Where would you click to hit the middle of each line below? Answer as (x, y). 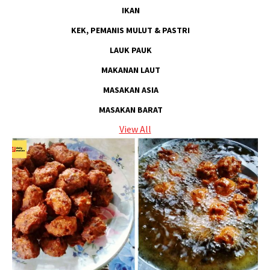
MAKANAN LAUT (130, 70)
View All (135, 129)
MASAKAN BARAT (130, 109)
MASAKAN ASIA (130, 89)
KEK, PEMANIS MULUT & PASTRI (130, 30)
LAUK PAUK (130, 50)
